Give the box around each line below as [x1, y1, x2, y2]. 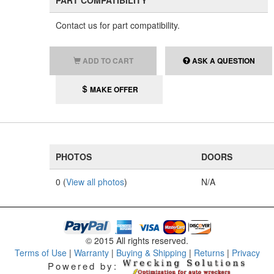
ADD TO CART [82, 55, 133, 66]
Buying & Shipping [116, 246, 187, 259]
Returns [193, 246, 224, 259]
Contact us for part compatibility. [56, 19, 180, 31]
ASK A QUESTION [190, 55, 255, 66]
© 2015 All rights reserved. [86, 234, 188, 246]
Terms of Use [14, 246, 67, 259]
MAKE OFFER [87, 84, 138, 95]
